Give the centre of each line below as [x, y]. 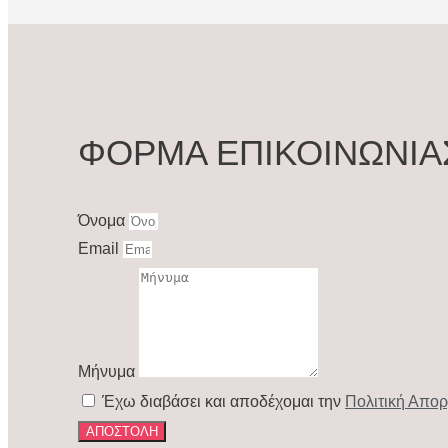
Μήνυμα [108, 372]
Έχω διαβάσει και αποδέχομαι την [223, 402]
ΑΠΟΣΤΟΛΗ [122, 432]
